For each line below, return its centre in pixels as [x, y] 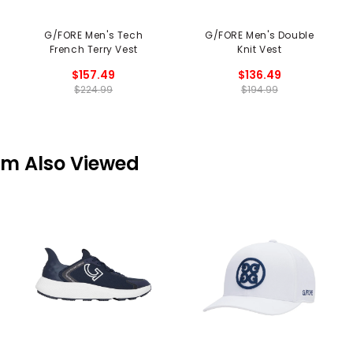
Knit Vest [260, 50]
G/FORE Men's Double [260, 35]
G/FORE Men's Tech [94, 35]
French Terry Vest [93, 50]
